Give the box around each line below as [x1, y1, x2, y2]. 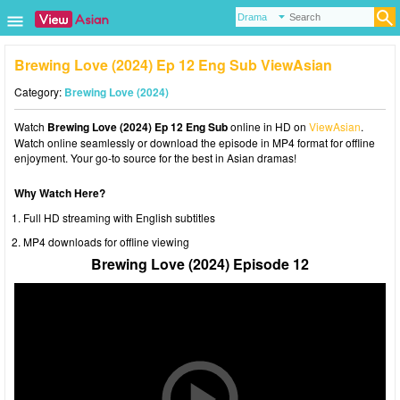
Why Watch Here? [14, 185, 105, 201]
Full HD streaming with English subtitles [23, 210, 215, 225]
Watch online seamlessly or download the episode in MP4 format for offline [14, 135, 375, 150]
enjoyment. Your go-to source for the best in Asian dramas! [14, 150, 296, 165]
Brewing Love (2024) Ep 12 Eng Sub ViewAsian [14, 54, 332, 75]
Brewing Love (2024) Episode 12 [91, 254, 309, 274]
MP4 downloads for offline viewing [23, 234, 189, 249]
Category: [14, 84, 64, 99]
